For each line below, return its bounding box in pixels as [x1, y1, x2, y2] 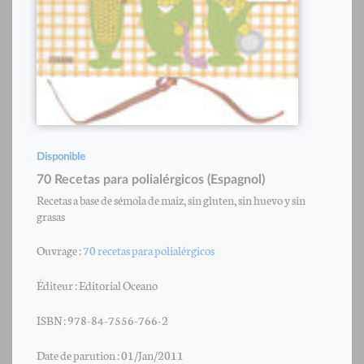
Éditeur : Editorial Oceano [37, 276, 158, 294]
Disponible [37, 152, 85, 163]
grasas [37, 207, 65, 225]
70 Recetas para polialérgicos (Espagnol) [37, 173, 265, 187]
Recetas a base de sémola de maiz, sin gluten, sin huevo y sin [37, 191, 305, 209]
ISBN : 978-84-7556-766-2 [37, 311, 168, 329]
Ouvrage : [37, 241, 83, 259]
